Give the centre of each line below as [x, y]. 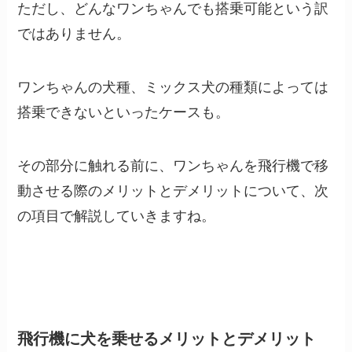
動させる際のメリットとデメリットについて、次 [173, 191]
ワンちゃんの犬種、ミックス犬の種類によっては [173, 88]
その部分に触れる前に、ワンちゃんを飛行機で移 [173, 165]
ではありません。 [74, 34]
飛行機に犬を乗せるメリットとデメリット [167, 338]
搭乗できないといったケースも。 [124, 113]
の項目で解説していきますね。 [117, 216]
